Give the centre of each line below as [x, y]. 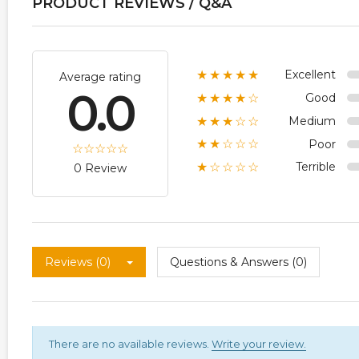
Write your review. [259, 344]
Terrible [316, 167]
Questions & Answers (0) [238, 262]
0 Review [100, 169]
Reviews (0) [78, 262]
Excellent [310, 75]
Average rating [100, 77]
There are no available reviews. [130, 344]
